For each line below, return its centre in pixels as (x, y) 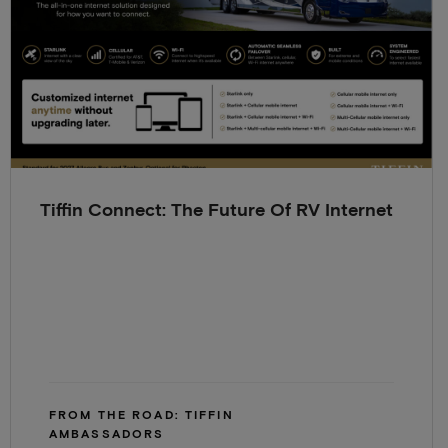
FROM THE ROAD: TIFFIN (141, 416)
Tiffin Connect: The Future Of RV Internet (217, 211)
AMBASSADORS (106, 435)
